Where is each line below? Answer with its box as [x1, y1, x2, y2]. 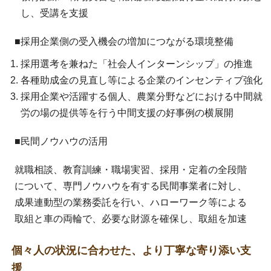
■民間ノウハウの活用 [15, 135, 108, 146]
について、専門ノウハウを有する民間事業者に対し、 [15, 180, 247, 191]
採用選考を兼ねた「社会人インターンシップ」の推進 [21, 58, 253, 69]
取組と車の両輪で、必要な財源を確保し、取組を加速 [15, 213, 247, 224]
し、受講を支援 [21, 7, 89, 18]
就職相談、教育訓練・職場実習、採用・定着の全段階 [15, 164, 247, 175]
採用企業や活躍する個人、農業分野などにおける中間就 [21, 91, 263, 102]
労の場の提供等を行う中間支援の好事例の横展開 [21, 107, 234, 118]
